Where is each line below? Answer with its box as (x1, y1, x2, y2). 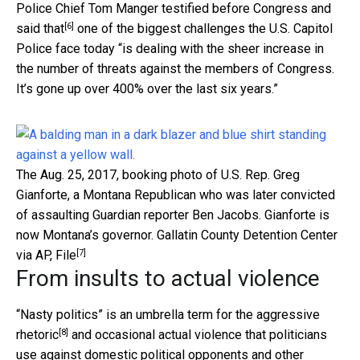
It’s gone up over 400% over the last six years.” (16, 81, 278, 97)
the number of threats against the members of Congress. (16, 61, 334, 77)
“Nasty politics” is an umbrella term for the (16, 307, 256, 323)
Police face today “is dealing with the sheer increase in (16, 41, 324, 57)
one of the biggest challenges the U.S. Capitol (74, 21, 333, 37)
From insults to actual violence (16, 265, 320, 292)
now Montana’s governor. (16, 227, 153, 243)
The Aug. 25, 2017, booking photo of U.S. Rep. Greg (16, 167, 300, 183)
